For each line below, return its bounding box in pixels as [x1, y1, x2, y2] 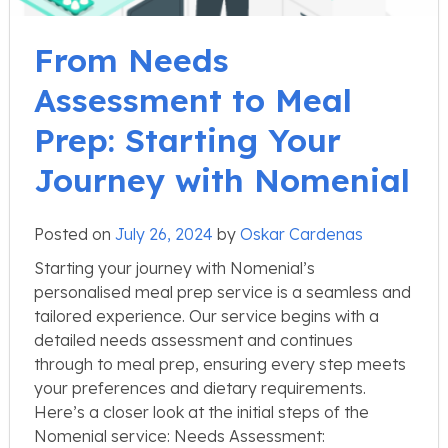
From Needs [34, 39, 229, 80]
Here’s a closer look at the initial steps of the [34, 401, 369, 422]
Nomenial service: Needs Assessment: [34, 425, 325, 446]
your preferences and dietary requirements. [34, 377, 366, 398]
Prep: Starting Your [34, 119, 341, 160]
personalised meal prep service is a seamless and [34, 281, 411, 302]
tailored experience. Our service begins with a [34, 305, 379, 326]
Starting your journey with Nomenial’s [34, 257, 315, 278]
